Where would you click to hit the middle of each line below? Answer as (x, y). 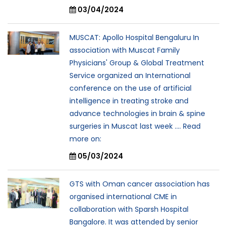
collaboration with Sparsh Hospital (129, 209)
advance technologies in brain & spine (137, 113)
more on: (85, 139)
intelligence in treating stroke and (129, 101)
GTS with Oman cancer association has (140, 184)
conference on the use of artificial (130, 88)
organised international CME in (123, 196)
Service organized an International (130, 75)
